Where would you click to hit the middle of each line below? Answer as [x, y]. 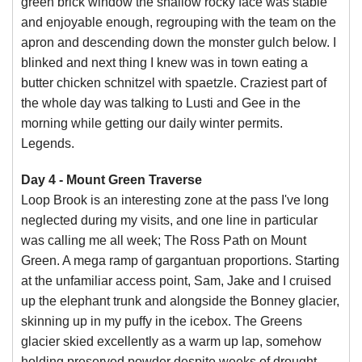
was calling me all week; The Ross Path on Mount [164, 240]
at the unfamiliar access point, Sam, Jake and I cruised [176, 281]
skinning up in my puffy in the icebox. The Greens [162, 321]
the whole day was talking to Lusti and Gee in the [161, 103]
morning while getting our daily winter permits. [152, 123]
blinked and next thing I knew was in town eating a [164, 63]
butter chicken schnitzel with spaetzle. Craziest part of [174, 83]
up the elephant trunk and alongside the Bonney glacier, [180, 301]
